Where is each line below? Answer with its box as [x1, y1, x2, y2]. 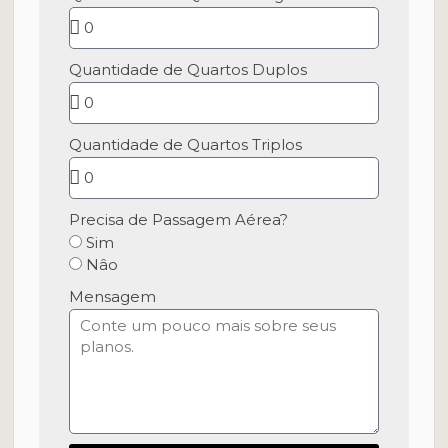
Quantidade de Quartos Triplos [69, 135, 303, 154]
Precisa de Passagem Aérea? [69, 210, 289, 229]
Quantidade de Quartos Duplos [69, 60, 308, 79]
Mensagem [69, 287, 157, 306]
